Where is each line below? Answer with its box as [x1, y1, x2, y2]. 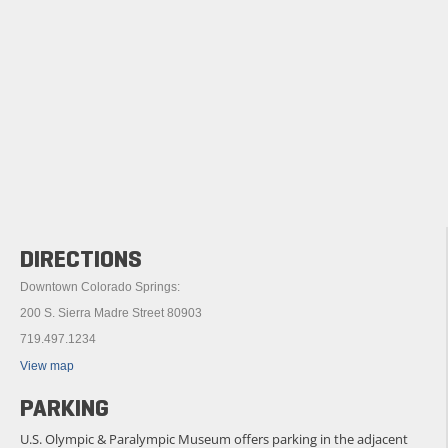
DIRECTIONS [20, 243, 142, 274]
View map [20, 358, 74, 373]
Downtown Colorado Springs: [20, 279, 180, 294]
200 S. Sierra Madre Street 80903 [20, 305, 202, 320]
